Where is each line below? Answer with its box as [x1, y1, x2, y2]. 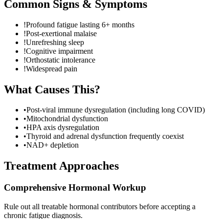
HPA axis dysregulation [26, 123, 99, 132]
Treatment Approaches [4, 159, 119, 173]
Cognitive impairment [26, 46, 93, 55]
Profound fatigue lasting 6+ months [26, 20, 134, 29]
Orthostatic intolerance [26, 55, 95, 64]
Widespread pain [26, 64, 77, 73]
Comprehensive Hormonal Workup [4, 182, 146, 193]
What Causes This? [4, 83, 100, 96]
